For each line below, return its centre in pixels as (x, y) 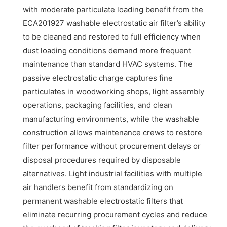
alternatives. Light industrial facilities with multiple (113, 174)
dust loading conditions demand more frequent (107, 51)
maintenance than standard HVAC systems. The (108, 64)
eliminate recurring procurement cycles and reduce (115, 215)
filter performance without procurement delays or (112, 146)
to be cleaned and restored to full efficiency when (112, 37)
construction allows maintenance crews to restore (113, 133)
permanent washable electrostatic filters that (103, 201)
